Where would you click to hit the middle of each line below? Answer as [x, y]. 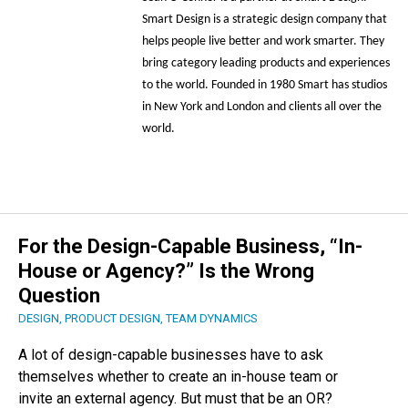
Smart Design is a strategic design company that [264, 20]
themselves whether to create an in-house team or [178, 377]
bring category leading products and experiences [265, 63]
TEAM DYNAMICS [212, 319]
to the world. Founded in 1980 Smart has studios [264, 85]
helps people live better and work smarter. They [263, 41]
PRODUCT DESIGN [112, 319]
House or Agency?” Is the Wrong [166, 271]
